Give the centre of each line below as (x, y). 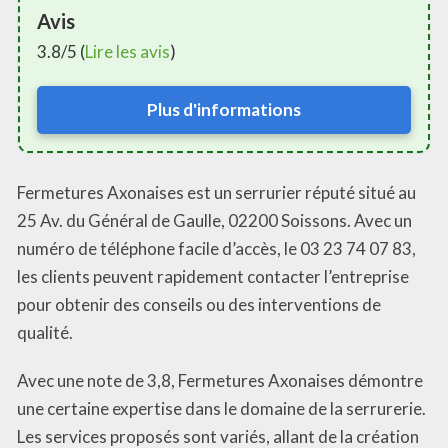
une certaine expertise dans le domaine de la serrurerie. (221, 409)
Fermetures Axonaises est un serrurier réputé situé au (216, 193)
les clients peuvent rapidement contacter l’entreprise (213, 277)
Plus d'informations (224, 109)
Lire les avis (127, 51)
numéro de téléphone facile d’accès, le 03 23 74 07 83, (216, 249)
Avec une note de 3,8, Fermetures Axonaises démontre (220, 381)
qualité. (45, 333)
